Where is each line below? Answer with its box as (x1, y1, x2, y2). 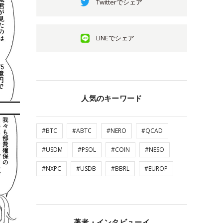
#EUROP (144, 164, 168, 173)
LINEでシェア (96, 33, 134, 42)
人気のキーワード (81, 93, 142, 103)
